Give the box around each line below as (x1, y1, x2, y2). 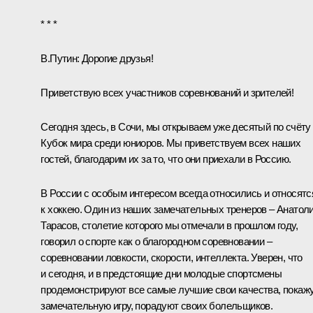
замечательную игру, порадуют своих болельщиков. (41, 299, 273, 312)
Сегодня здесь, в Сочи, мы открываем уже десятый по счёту (41, 120, 311, 133)
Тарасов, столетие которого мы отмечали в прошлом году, (41, 219, 298, 231)
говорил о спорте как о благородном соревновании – (41, 235, 272, 247)
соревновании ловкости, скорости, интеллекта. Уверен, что (41, 251, 303, 263)
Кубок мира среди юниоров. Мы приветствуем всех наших (41, 136, 301, 149)
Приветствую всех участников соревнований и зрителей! (41, 86, 294, 99)
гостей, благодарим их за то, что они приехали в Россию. (41, 152, 291, 165)
